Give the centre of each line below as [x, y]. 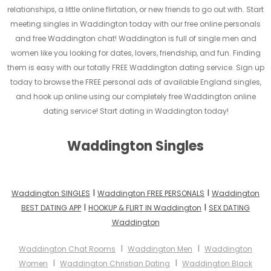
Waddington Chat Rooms [67, 249]
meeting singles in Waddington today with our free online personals [135, 24]
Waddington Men [160, 249]
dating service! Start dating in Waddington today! [135, 111]
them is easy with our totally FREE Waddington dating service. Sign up [135, 68]
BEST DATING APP [51, 208]
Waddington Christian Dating [115, 264]
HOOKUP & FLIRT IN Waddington [145, 208]
